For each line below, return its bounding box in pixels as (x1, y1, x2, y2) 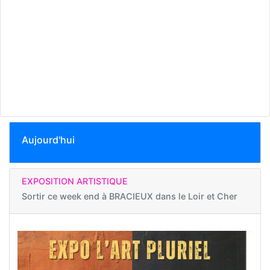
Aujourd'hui (22, 134, 75, 146)
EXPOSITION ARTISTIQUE (22, 176, 128, 186)
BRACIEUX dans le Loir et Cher (109, 191, 237, 201)
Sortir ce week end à (22, 191, 109, 201)
